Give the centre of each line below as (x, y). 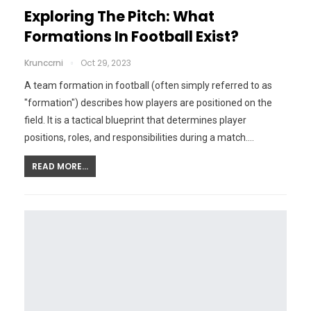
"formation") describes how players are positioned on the (148, 103)
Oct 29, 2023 (106, 63)
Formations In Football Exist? (132, 37)
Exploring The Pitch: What (119, 17)
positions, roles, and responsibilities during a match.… (139, 138)
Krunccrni (45, 63)
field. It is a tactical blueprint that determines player (135, 120)
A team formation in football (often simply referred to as (148, 86)
